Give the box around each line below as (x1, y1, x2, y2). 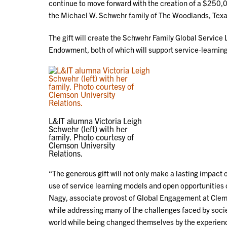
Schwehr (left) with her (49, 124, 128, 134)
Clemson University (49, 140, 115, 150)
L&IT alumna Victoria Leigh (49, 116, 142, 126)
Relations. (49, 148, 83, 159)
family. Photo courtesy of (49, 132, 134, 142)
